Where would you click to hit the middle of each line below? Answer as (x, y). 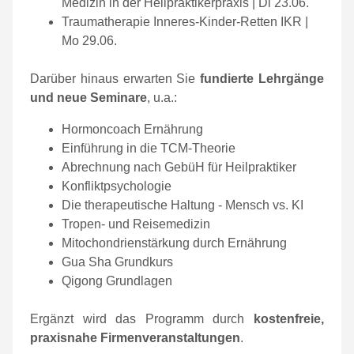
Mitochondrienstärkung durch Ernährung (174, 243)
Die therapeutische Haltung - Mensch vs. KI (183, 205)
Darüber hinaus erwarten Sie (115, 79)
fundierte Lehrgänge (262, 79)
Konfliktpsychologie (117, 186)
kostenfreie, (289, 319)
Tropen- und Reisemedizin (136, 224)
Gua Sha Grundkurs (117, 262)
